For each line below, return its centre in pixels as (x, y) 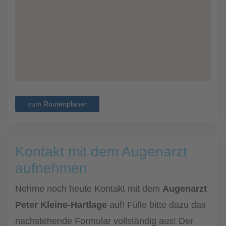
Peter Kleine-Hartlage (61, 205)
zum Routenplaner (57, 104)
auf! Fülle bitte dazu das (156, 205)
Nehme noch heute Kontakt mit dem (89, 189)
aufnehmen (51, 168)
